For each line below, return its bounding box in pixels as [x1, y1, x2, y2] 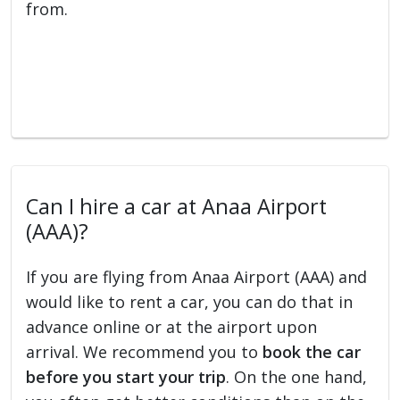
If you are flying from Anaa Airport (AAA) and [26, 265, 368, 287]
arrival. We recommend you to [26, 340, 263, 362]
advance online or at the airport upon [26, 315, 318, 337]
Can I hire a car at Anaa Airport [26, 191, 328, 221]
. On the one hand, [226, 365, 368, 387]
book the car [262, 340, 362, 362]
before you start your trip [26, 365, 227, 387]
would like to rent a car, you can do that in [26, 290, 354, 312]
